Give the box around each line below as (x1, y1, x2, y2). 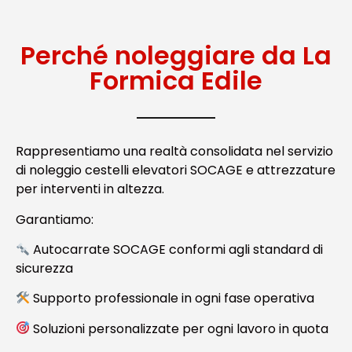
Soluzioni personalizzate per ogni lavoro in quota (30, 319, 329, 338)
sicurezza (16, 258, 73, 277)
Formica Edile (90, 63, 262, 99)
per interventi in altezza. (16, 180, 164, 199)
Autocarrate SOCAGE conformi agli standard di (30, 240, 324, 258)
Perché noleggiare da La (20, 38, 332, 74)
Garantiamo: (16, 210, 93, 229)
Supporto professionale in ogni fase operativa (30, 289, 315, 308)
